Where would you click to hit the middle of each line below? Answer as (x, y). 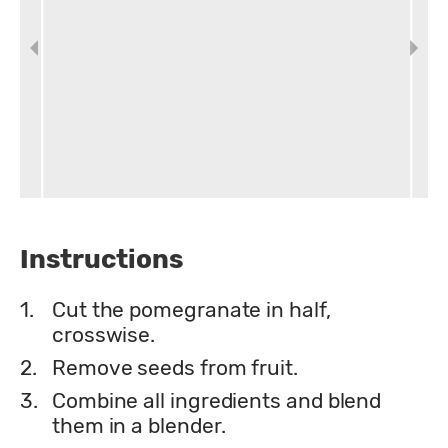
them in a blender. (139, 425)
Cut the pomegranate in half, (191, 309)
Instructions (101, 259)
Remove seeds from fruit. (175, 367)
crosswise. (104, 334)
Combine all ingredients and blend (217, 400)
